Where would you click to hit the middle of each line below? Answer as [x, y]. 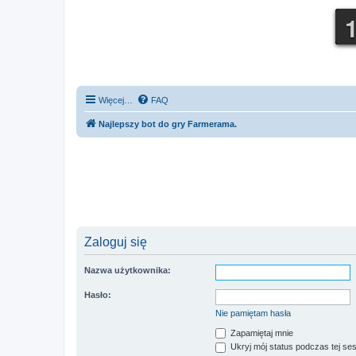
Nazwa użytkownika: [128, 270]
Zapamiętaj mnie [261, 333]
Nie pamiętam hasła [253, 313]
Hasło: [98, 294]
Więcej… [116, 100]
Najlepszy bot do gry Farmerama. [168, 124]
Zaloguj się [116, 242]
